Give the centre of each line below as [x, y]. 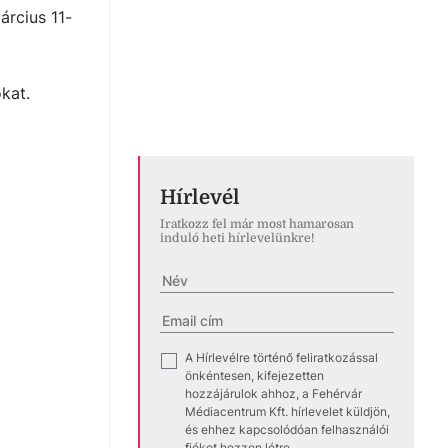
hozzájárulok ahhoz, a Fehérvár [273, 393]
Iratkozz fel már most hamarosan [257, 223]
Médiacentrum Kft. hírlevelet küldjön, [287, 411]
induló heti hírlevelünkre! [237, 237]
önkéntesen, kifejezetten [254, 375]
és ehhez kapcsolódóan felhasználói [287, 429]
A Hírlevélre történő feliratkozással [281, 357]
